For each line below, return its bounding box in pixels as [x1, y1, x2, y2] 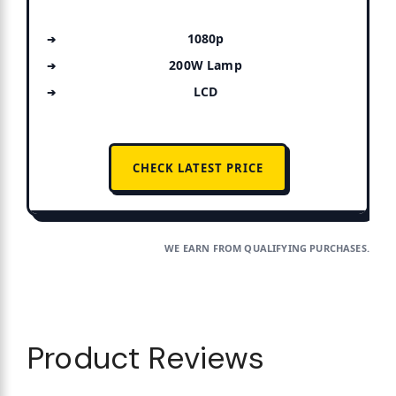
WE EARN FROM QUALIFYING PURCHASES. [164, 240, 369, 255]
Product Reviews [27, 338, 265, 379]
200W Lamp [169, 57, 242, 74]
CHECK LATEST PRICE [132, 160, 263, 177]
